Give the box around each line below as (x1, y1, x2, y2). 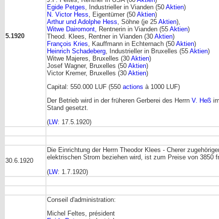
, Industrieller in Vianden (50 (85, 3, 166, 11)
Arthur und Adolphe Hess (47, 18, 117, 25)
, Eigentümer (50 (88, 10, 137, 18)
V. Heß (192, 97, 211, 105)
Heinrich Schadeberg (47, 47, 106, 55)
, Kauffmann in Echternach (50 (88, 40, 176, 47)
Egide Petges (47, 3, 85, 11)
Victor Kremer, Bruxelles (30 (47, 69, 128, 77)
